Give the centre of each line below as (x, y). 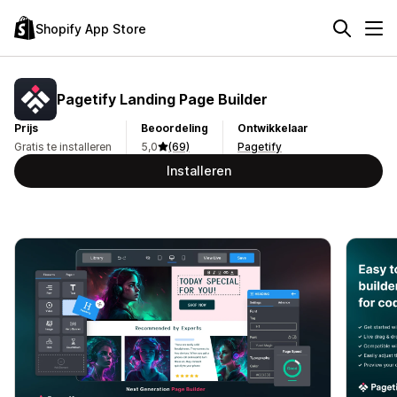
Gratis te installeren (63, 147)
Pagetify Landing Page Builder (162, 99)
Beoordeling (175, 128)
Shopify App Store (91, 28)
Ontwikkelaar (273, 128)
